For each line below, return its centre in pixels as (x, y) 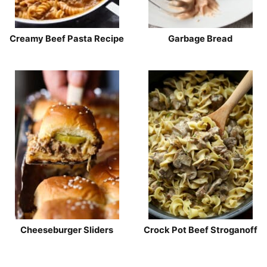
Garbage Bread (200, 38)
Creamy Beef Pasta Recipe (67, 38)
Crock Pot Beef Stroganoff (200, 230)
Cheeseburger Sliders (67, 230)
